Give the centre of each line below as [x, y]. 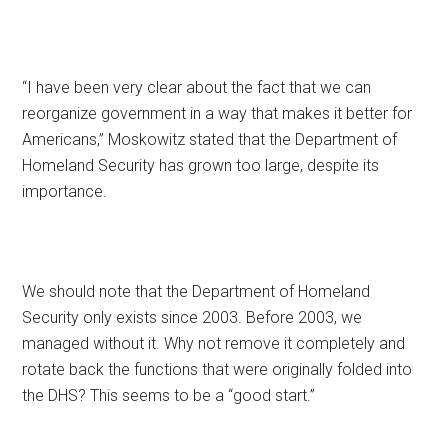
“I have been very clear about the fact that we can [197, 88]
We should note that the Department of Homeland [196, 292]
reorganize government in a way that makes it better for [217, 114]
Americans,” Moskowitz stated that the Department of [210, 140]
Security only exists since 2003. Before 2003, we [192, 318]
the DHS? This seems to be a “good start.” [169, 396]
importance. [65, 192]
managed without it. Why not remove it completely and [214, 344]
